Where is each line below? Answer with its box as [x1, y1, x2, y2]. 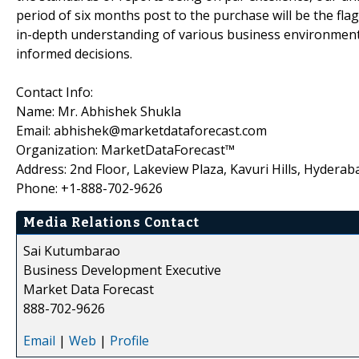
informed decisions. [16, 44, 132, 63]
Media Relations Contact [23, 214, 200, 230]
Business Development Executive [23, 260, 221, 279]
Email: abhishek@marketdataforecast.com [16, 121, 267, 139]
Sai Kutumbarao [23, 241, 120, 260]
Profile [110, 331, 149, 349]
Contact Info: [16, 83, 93, 101]
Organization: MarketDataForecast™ [16, 140, 235, 159]
